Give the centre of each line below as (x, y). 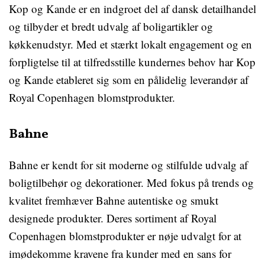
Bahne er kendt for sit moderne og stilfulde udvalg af (128, 165)
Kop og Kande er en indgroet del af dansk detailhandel (132, 9)
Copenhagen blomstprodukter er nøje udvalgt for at (125, 236)
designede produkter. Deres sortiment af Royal (113, 218)
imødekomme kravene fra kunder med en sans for (120, 254)
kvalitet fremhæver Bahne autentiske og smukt (114, 201)
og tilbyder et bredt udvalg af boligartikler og (111, 27)
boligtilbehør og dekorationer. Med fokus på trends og (131, 183)
